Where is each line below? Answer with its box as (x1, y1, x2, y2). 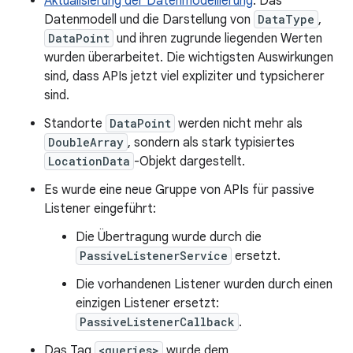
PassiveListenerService (80, 248, 228, 263)
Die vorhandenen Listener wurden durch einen (76, 277, 333, 292)
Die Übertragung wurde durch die (76, 229, 262, 245)
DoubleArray (48, 135, 124, 150)
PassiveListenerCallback (80, 314, 235, 329)
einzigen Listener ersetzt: (76, 295, 219, 311)
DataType (258, 12, 314, 27)
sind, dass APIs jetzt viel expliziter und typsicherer (44, 69, 325, 84)
